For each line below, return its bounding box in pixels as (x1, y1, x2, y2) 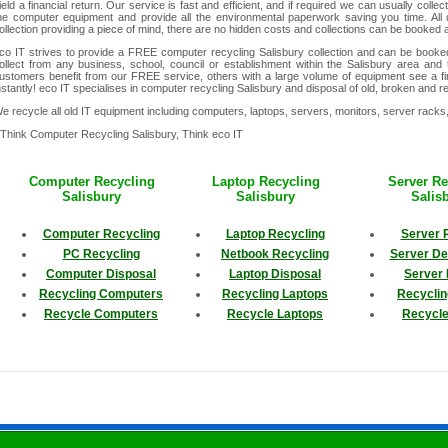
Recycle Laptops (227, 307, 323, 322)
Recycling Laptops (222, 287, 328, 302)
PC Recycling (62, 247, 140, 262)
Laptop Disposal (229, 267, 321, 282)
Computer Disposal (46, 267, 156, 282)
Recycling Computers (39, 287, 163, 302)
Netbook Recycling (221, 247, 329, 262)
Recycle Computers (44, 307, 158, 322)
